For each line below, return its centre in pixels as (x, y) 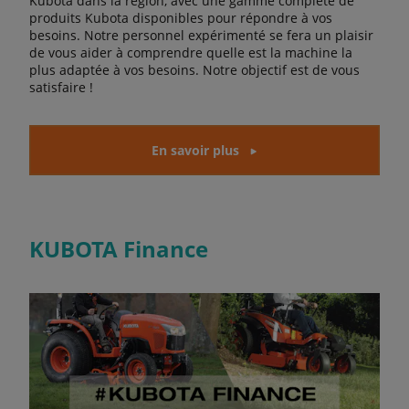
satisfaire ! (61, 87)
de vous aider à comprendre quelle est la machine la (191, 52)
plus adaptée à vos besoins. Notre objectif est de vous (194, 70)
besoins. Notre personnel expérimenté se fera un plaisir (201, 35)
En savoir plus (195, 150)
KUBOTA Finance (119, 249)
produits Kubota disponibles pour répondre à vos (181, 18)
